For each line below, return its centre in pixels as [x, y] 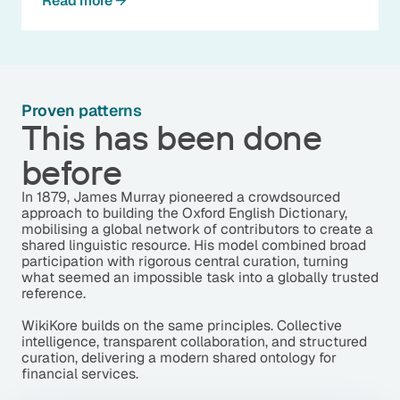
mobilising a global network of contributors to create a [197, 229]
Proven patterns [81, 110]
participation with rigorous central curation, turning [184, 261]
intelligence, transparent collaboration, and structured [194, 341]
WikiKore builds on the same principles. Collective [181, 325]
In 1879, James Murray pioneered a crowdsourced [180, 196]
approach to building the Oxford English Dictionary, [184, 212]
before [71, 171]
